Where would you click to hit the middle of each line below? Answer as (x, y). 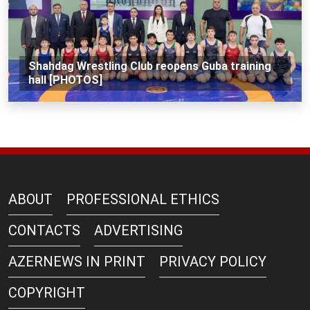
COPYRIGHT (47, 292)
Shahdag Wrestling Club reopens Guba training (149, 66)
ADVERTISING (138, 230)
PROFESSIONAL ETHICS (143, 199)
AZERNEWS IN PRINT (77, 261)
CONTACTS (44, 230)
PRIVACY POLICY (213, 261)
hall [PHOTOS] (65, 80)
